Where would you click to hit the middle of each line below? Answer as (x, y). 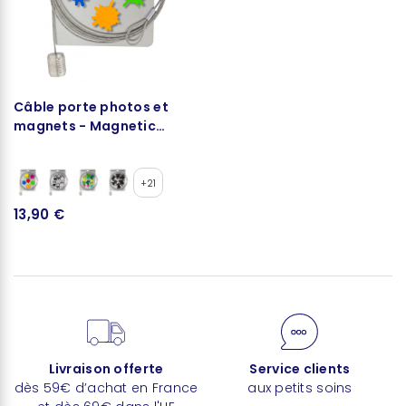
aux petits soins (300, 387)
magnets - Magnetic (85, 126)
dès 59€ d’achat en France (106, 387)
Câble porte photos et (91, 106)
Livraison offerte (106, 368)
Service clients (300, 368)
